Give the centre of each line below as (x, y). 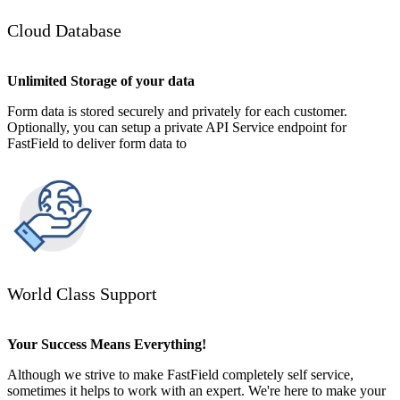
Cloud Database (64, 31)
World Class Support (82, 294)
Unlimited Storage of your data (101, 81)
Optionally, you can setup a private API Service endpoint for (177, 128)
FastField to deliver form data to (97, 144)
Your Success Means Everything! (107, 345)
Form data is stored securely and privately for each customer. (177, 112)
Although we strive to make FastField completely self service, (180, 375)
